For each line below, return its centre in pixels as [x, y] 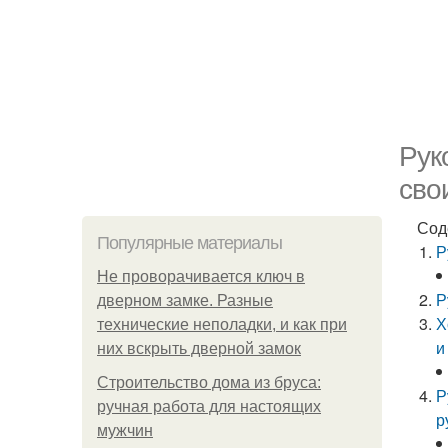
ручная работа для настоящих [209, 406]
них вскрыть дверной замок [199, 348]
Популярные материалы [189, 243]
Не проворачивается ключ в [201, 276]
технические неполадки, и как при [222, 324]
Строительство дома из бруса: [209, 382]
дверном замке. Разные [185, 300]
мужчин [125, 430]
